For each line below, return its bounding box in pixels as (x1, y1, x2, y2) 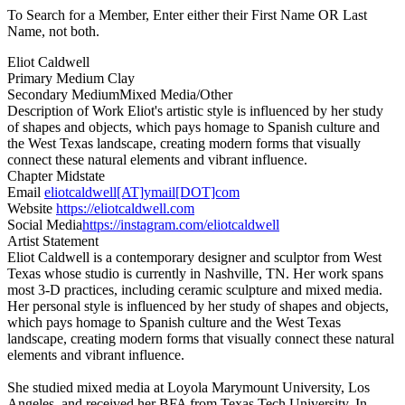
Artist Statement (7, 233, 99, 250)
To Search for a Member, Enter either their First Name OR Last (7, 7, 367, 24)
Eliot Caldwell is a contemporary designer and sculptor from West (7, 250, 381, 266)
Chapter (7, 168, 52, 184)
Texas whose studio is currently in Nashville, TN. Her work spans (7, 266, 383, 282)
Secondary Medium (7, 87, 119, 103)
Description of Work (7, 103, 124, 119)
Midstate (52, 168, 105, 184)
